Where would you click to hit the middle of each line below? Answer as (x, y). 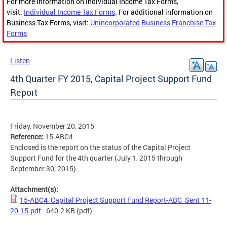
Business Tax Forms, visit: (48, 23)
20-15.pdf (26, 211)
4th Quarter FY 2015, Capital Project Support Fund (111, 79)
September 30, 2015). (45, 169)
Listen (20, 61)
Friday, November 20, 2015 (52, 126)
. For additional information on (164, 12)
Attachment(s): (35, 190)
